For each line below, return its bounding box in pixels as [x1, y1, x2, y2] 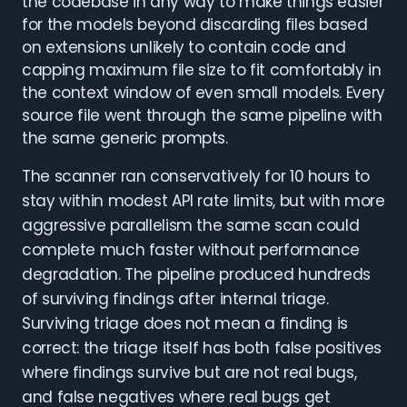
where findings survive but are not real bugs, [22, 362, 357, 383]
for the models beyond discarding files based [22, 14, 368, 35]
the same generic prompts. [22, 127, 228, 149]
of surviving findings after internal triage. [22, 288, 329, 310]
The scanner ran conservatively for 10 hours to [22, 165, 370, 187]
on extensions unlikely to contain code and [22, 36, 346, 58]
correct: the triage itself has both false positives [22, 337, 382, 359]
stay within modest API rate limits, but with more [22, 190, 385, 212]
